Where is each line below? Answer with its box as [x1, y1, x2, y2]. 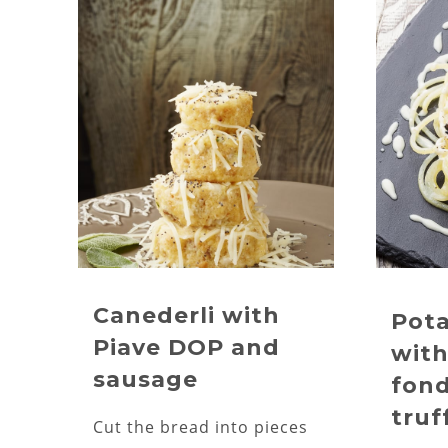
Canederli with [93, 302, 280, 329]
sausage [93, 366, 198, 393]
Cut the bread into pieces [93, 416, 308, 438]
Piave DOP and [93, 334, 280, 361]
